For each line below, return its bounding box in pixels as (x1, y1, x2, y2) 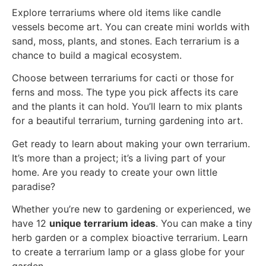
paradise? (12, 180, 55, 192)
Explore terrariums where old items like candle (12, 7, 221, 19)
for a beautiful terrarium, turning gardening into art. (12, 115, 243, 127)
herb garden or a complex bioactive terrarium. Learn (12, 232, 248, 244)
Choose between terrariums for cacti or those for (12, 72, 234, 84)
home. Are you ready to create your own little (12, 166, 217, 178)
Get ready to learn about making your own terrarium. (12, 137, 250, 150)
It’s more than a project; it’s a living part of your (12, 151, 226, 164)
